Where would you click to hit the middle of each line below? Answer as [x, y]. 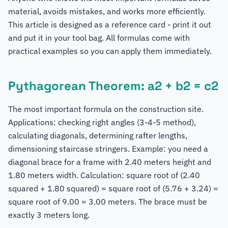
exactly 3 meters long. [49, 215]
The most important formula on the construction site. [106, 109]
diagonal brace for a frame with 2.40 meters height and [110, 162]
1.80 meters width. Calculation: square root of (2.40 [104, 175]
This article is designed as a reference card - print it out [110, 24]
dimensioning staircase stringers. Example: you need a [108, 149]
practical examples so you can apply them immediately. [110, 51]
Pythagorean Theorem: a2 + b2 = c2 [113, 86]
